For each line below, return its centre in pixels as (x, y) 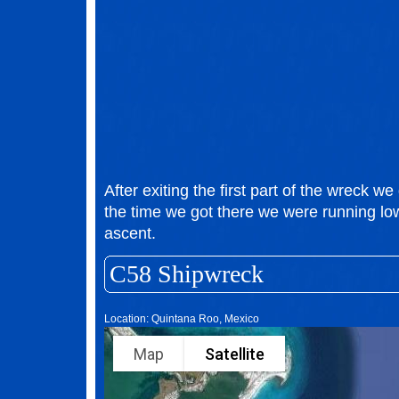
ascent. (130, 233)
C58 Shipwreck (187, 274)
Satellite (235, 354)
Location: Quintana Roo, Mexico (182, 319)
